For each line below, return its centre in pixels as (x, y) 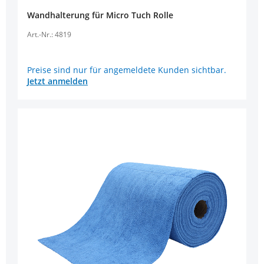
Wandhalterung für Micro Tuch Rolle (100, 15)
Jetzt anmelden (57, 81)
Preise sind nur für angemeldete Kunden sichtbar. (127, 70)
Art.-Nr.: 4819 (49, 35)
